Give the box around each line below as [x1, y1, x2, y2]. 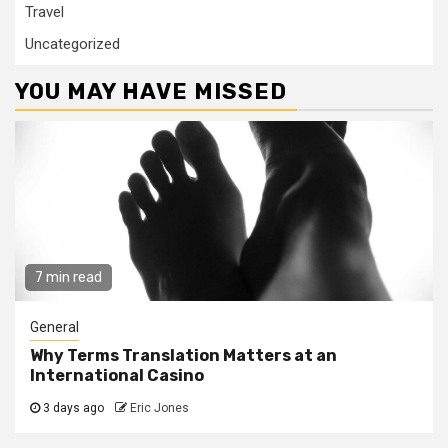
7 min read [35, 269, 102, 287]
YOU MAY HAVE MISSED [15, 78, 287, 106]
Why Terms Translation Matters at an [30, 346, 337, 366]
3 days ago [40, 401, 107, 416]
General [30, 319, 79, 336]
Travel [25, 3, 64, 22]
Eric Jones [130, 401, 189, 416]
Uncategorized [25, 35, 120, 54]
